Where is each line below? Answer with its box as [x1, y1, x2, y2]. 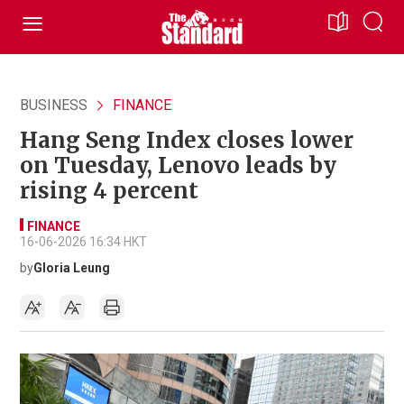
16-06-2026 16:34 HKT [20, 234, 147, 249]
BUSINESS [20, 96, 87, 114]
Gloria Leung [33, 261, 110, 275]
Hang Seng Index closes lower [20, 126, 353, 154]
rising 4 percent [20, 177, 198, 205]
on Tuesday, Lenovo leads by [20, 151, 336, 179]
